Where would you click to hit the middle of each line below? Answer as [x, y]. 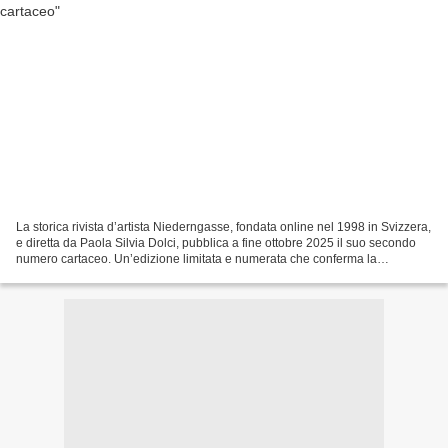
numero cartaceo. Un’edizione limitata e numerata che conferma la [196, 258]
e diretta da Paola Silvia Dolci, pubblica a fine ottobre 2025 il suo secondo [216, 242]
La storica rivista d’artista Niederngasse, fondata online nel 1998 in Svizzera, [223, 226]
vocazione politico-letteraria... [95, 274]
